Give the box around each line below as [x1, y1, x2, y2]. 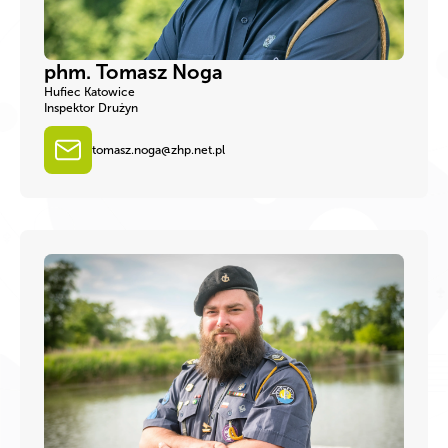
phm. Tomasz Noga [44, 59, 223, 84]
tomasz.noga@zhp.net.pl [92, 142, 225, 157]
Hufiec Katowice [44, 84, 135, 99]
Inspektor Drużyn [44, 100, 138, 115]
